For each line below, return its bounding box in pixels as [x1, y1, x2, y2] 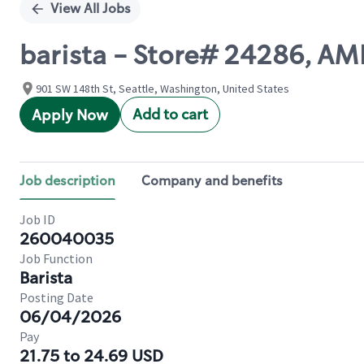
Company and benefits [141, 172, 283, 189]
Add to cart [132, 105, 208, 124]
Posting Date [19, 289, 93, 305]
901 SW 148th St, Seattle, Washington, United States [36, 81, 289, 96]
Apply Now [32, 106, 108, 125]
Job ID [19, 211, 55, 227]
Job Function [19, 250, 93, 266]
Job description [19, 172, 115, 189]
